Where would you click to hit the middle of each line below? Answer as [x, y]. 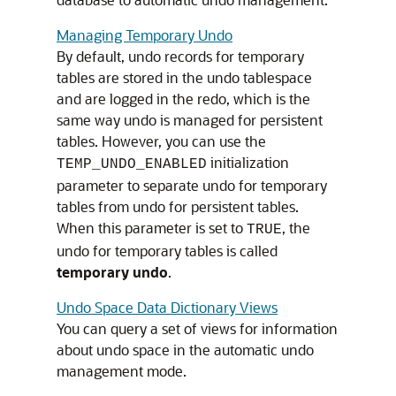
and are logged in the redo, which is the [183, 99]
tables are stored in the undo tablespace [184, 77]
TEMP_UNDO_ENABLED [132, 164]
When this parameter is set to [152, 228]
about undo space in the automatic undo [185, 350]
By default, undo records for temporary [180, 56]
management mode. [122, 371]
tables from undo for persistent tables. [178, 206]
